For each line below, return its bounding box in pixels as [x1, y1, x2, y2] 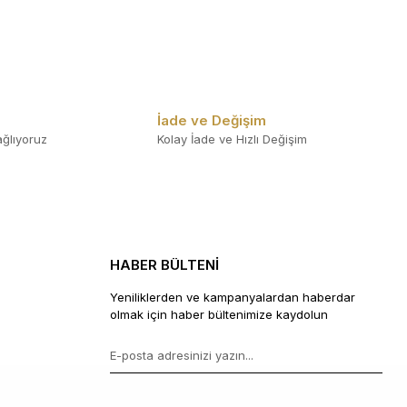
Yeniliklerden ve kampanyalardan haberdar [110, 290, 355, 304]
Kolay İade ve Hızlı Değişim [157, 131, 307, 146]
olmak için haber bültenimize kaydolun [110, 307, 328, 322]
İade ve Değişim [157, 111, 266, 129]
